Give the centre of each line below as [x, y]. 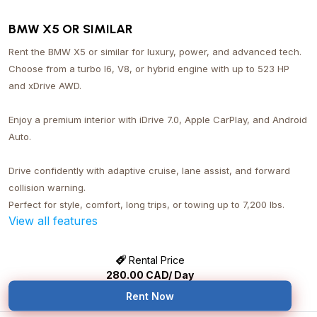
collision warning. [47, 187]
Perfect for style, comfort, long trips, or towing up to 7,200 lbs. [146, 204]
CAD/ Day [169, 275]
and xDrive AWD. [45, 85]
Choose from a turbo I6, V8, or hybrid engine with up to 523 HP [149, 68]
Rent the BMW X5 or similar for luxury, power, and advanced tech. [155, 51]
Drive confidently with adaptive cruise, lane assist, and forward [149, 170]
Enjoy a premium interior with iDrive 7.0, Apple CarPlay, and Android [158, 119]
